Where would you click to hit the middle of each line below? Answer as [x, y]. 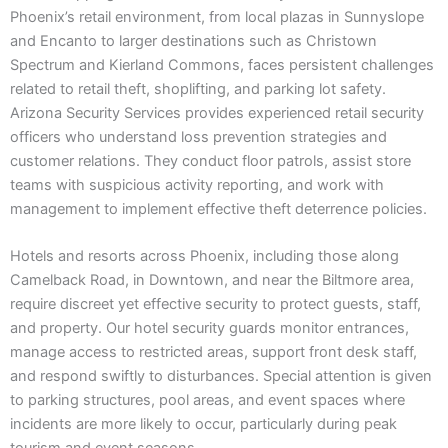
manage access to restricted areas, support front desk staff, [213, 352]
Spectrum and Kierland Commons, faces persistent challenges [222, 65]
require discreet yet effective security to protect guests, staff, [215, 304]
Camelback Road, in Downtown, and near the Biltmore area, [212, 280]
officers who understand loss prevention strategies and [198, 137]
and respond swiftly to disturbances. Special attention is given [221, 376]
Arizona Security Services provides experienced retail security [217, 113]
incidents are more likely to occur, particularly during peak [203, 424]
